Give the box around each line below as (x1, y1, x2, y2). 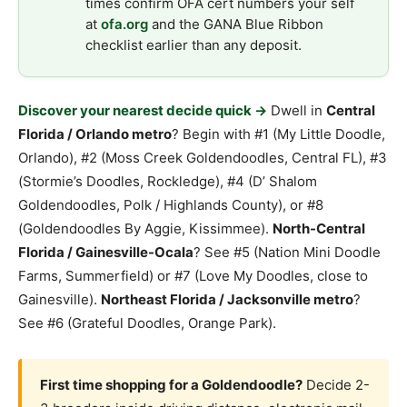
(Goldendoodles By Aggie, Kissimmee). (18, 220, 273, 238)
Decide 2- (303, 376, 370, 394)
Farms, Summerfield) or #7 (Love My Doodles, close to (18, 267, 368, 285)
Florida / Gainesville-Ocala (18, 243, 194, 262)
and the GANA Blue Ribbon (148, 15, 323, 34)
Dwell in (267, 102, 326, 120)
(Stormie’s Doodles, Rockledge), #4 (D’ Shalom (18, 173, 317, 191)
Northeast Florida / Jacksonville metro (101, 291, 353, 309)
